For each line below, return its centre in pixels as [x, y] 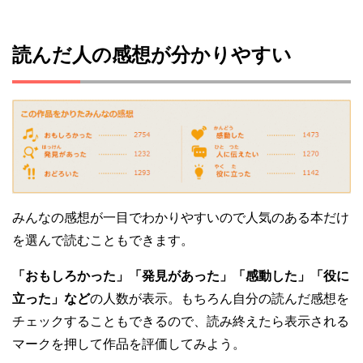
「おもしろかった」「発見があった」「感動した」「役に [181, 275]
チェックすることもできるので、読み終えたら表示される [181, 321]
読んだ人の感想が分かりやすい [152, 54]
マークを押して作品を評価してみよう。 [129, 344]
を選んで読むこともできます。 [103, 240]
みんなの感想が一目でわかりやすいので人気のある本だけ [181, 217]
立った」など [51, 298]
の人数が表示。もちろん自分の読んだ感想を [220, 298]
